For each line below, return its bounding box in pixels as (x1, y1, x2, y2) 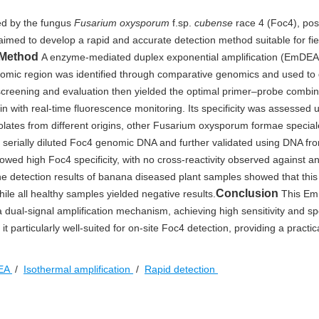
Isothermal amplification (23, 263, 133, 275)
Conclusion (216, 187, 278, 199)
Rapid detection (145, 263, 218, 275)
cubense (194, 17, 233, 28)
